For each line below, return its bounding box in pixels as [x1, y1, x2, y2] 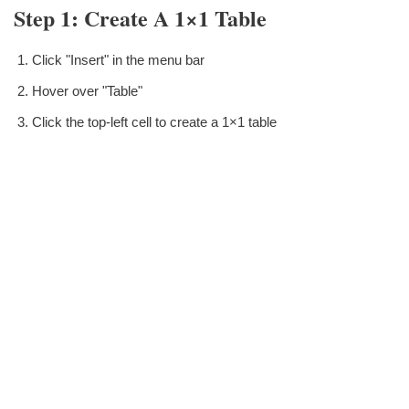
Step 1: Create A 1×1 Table [14, 2, 267, 35]
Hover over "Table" [32, 83, 142, 100]
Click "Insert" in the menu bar [32, 52, 204, 68]
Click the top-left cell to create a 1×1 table [32, 114, 277, 131]
